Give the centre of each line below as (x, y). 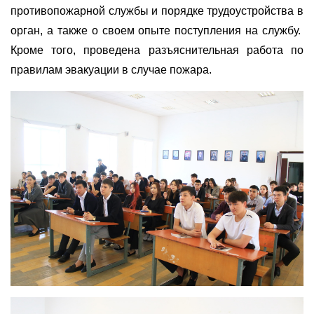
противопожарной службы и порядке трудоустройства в (157, 11)
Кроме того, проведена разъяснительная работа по (157, 50)
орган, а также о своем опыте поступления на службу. (157, 30)
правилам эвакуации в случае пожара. (111, 69)
